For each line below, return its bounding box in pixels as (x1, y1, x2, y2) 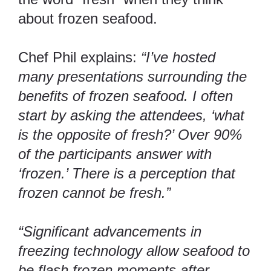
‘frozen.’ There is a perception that (18, 165, 235, 182)
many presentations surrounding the (18, 68, 247, 85)
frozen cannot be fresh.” (18, 184, 171, 201)
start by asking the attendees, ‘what (18, 107, 244, 124)
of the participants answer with (18, 146, 212, 163)
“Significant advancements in (18, 223, 201, 240)
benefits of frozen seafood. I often (18, 88, 233, 105)
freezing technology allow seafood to (18, 243, 250, 260)
